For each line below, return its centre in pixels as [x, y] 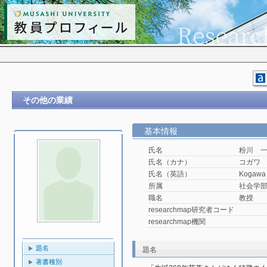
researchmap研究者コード [191, 210]
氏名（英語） [170, 174]
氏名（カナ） [170, 162]
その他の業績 [48, 100]
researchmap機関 [177, 222]
